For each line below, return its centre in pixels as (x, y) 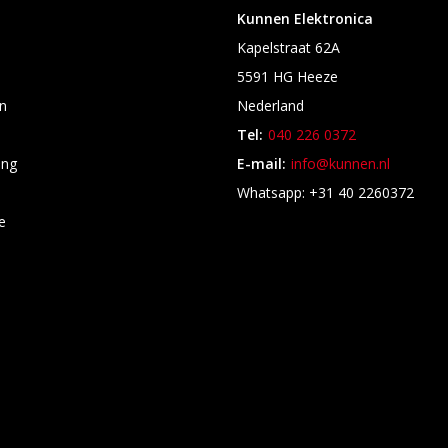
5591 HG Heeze (288, 76)
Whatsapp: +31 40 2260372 (326, 192)
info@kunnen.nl (341, 163)
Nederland (271, 105)
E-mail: (262, 163)
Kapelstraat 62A (289, 47)
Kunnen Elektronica (305, 18)
